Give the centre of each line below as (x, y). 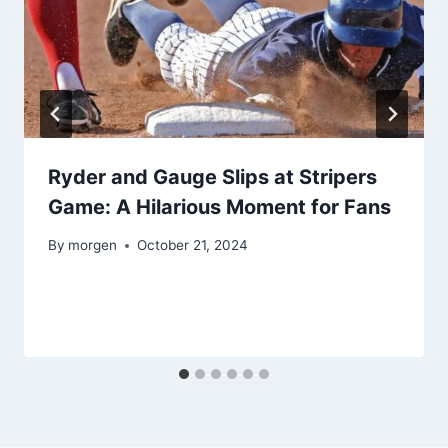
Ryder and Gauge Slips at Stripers (212, 176)
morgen (93, 245)
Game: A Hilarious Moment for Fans (219, 206)
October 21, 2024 (193, 245)
